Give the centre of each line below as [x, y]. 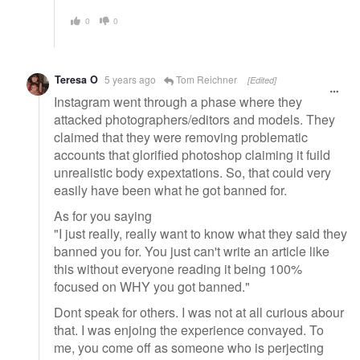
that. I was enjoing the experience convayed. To [189, 329]
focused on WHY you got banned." [152, 287]
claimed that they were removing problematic [181, 137]
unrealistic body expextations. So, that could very [192, 173]
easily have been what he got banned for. [170, 190]
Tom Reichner [205, 79]
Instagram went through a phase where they [178, 102]
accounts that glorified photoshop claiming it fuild [192, 155]
